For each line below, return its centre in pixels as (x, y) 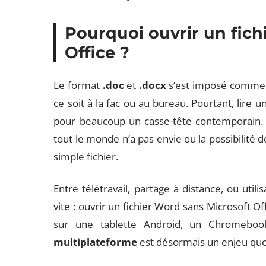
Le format (78, 85)
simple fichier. (86, 156)
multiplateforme (96, 242)
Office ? (97, 53)
